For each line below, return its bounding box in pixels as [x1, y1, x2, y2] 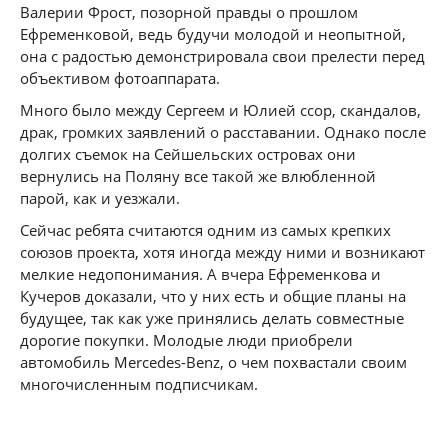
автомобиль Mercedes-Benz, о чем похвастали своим [20, 352, 407, 372]
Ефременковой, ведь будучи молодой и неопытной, [20, 24, 406, 44]
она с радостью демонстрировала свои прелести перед [20, 46, 425, 66]
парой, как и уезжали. [20, 188, 180, 208]
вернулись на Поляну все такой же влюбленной [20, 166, 376, 186]
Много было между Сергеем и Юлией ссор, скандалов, [20, 100, 421, 120]
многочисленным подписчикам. [20, 374, 258, 394]
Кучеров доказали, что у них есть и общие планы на [20, 286, 406, 306]
